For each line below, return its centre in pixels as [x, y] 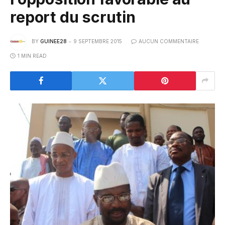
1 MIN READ [32, 55]
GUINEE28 [53, 41]
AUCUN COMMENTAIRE [169, 41]
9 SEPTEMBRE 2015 [98, 41]
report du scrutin [73, 17]
